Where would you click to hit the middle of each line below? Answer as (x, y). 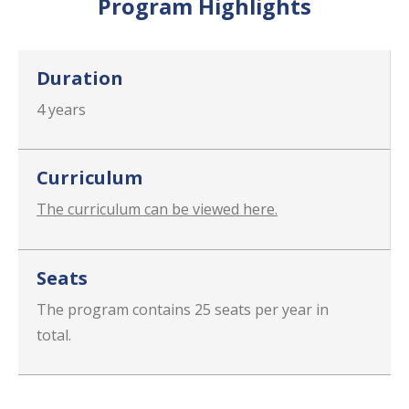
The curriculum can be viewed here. (157, 210)
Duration (80, 78)
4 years (61, 109)
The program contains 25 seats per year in (183, 310)
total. (54, 336)
